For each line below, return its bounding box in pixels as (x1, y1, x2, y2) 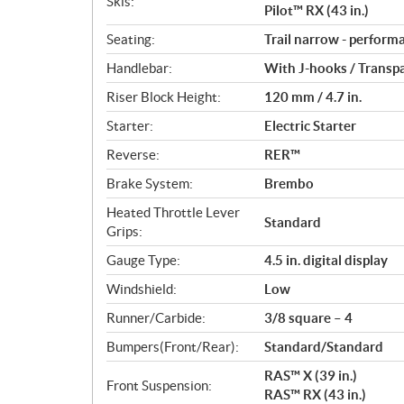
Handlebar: (106, 60, 172, 76)
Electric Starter (264, 118, 356, 133)
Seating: (106, 32, 155, 47)
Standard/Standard (264, 339, 383, 354)
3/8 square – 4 (264, 310, 353, 326)
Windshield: (106, 281, 177, 297)
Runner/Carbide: (106, 310, 206, 326)
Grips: (106, 224, 142, 239)
